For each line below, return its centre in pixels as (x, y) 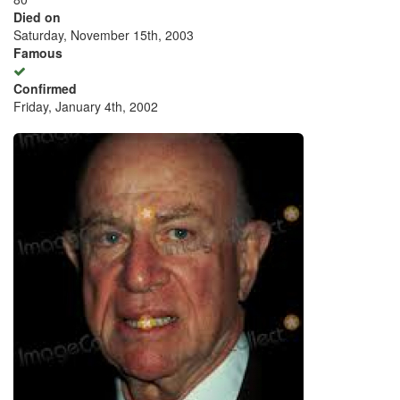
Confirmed (45, 88)
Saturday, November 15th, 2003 (104, 35)
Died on (37, 17)
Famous (38, 53)
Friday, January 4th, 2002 (86, 106)
